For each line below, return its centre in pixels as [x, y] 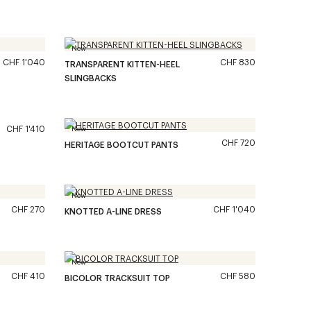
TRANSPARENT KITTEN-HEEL [122, 64]
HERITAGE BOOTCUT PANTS [121, 144]
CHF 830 [238, 62]
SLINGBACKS [91, 78]
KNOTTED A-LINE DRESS [113, 211]
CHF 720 [238, 142]
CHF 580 [238, 276]
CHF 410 [28, 276]
